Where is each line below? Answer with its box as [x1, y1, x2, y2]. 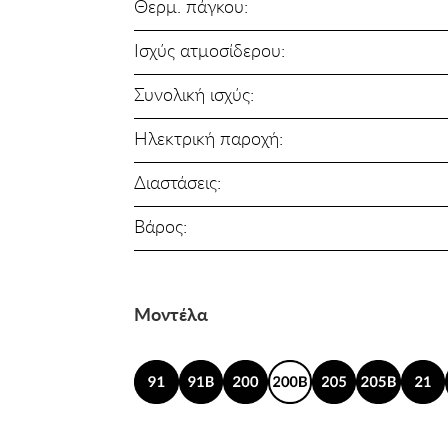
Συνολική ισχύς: [134, 82, 255, 105]
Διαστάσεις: [134, 170, 222, 193]
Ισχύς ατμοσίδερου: [134, 38, 286, 61]
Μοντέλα [134, 302, 209, 325]
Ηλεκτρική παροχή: [134, 126, 284, 149]
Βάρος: [134, 214, 188, 237]
